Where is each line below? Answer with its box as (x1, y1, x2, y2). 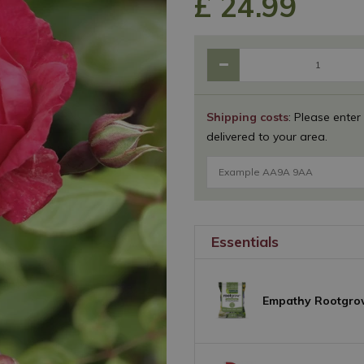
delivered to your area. (206, 128, 327, 144)
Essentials (211, 232, 279, 251)
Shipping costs (206, 109, 288, 124)
